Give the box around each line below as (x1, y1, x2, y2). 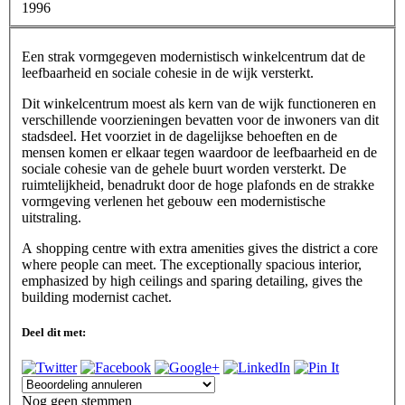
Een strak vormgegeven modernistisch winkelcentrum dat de (22, 48, 365, 64)
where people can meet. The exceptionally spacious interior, (22, 256, 362, 272)
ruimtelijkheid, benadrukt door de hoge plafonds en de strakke (22, 176, 374, 193)
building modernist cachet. (22, 288, 172, 305)
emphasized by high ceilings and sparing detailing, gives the (22, 272, 363, 288)
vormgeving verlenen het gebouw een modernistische (22, 193, 325, 209)
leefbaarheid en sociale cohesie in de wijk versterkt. (22, 64, 314, 80)
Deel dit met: (22, 325, 86, 339)
